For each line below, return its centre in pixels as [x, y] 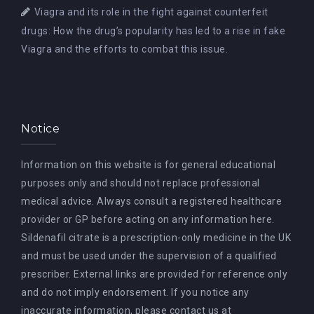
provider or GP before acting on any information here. [148, 219]
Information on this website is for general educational [148, 164]
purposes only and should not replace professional [141, 183]
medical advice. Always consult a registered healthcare [151, 201]
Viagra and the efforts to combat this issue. [124, 49]
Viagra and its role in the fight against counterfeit [151, 12]
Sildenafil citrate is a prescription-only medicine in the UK [156, 237]
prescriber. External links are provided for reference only [154, 274]
